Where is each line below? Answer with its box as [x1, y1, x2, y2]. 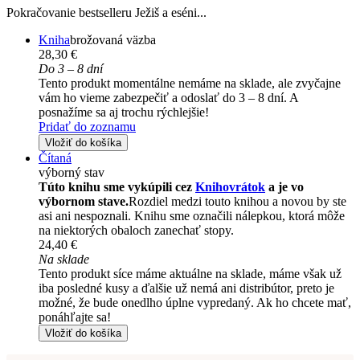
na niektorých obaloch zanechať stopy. [39, 223, 234, 237]
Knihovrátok [195, 179, 265, 194]
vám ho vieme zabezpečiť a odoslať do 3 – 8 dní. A [39, 90, 298, 104]
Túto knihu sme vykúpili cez [39, 179, 195, 194]
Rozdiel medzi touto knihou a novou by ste [129, 194, 346, 208]
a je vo [265, 179, 304, 194]
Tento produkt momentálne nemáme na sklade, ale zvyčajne [39, 76, 341, 90]
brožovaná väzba [70, 32, 156, 47]
